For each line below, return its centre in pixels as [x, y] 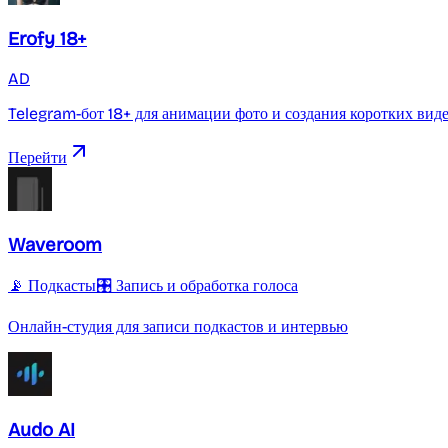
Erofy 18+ [47, 39]
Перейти [37, 157]
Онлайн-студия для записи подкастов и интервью [178, 327]
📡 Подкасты [52, 286]
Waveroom [55, 244]
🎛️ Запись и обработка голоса [197, 286]
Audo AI [41, 429]
